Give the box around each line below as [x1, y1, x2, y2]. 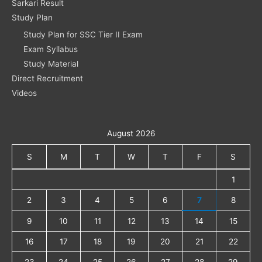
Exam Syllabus [23, 44, 78, 54]
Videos [12, 88, 37, 98]
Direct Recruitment [12, 73, 83, 83]
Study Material [23, 58, 78, 68]
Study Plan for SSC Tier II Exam [23, 29, 143, 39]
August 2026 [106, 128, 156, 138]
